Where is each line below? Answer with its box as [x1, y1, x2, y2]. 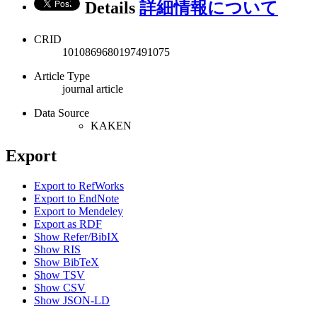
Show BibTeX [34, 255, 99, 268]
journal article [62, 83, 123, 96]
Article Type [34, 70, 90, 83]
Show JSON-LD [34, 294, 110, 306]
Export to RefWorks [34, 179, 124, 192]
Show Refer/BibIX [34, 230, 119, 243]
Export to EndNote [34, 192, 119, 204]
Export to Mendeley [34, 204, 123, 217]
